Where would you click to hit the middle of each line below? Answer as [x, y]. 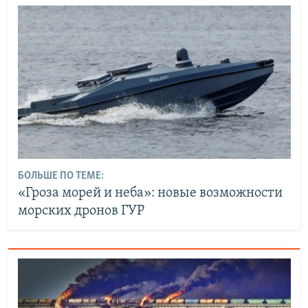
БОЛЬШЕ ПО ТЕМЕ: [60, 176]
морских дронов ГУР [81, 211]
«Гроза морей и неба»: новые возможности [150, 194]
